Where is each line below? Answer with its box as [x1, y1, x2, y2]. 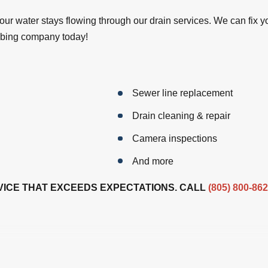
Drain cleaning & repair [132, 111, 233, 121]
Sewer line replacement [132, 88, 235, 99]
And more [132, 156, 176, 167]
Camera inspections [132, 133, 220, 144]
